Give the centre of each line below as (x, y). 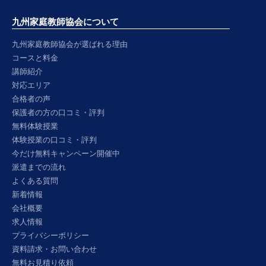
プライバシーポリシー (50, 235)
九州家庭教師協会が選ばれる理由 (70, 43)
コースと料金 (35, 57)
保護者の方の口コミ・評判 (58, 112)
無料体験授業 (35, 125)
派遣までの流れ (39, 166)
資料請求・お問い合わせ (54, 248)
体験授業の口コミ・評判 (54, 139)
